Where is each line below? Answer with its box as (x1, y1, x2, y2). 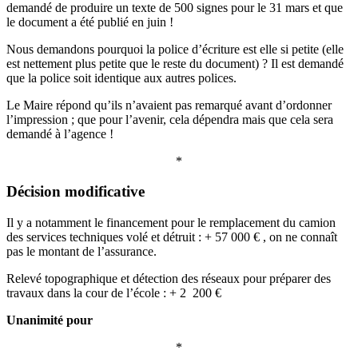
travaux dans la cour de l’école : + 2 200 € (6, 286, 221, 300)
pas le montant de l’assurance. (6, 245, 157, 259)
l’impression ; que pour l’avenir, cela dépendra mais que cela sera (6, 112, 333, 126)
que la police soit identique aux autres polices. (6, 70, 237, 85)
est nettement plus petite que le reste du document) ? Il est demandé (6, 56, 344, 70)
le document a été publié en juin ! (6, 14, 173, 29)
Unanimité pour (6, 313, 96, 328)
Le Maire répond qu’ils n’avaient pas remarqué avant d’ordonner (6, 97, 332, 112)
